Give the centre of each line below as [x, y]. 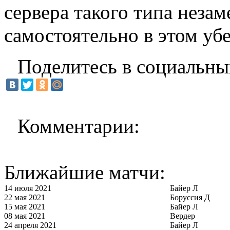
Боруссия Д [190, 197]
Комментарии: [79, 126]
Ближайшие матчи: [85, 172]
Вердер [183, 216]
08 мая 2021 [25, 216]
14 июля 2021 [28, 188]
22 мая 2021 [25, 197]
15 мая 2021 [25, 206]
